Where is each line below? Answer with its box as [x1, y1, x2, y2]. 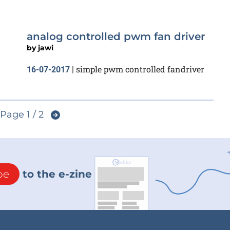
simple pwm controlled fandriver [76, 64, 204, 75]
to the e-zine [20, 167, 92, 180]
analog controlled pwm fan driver [27, 30, 205, 43]
